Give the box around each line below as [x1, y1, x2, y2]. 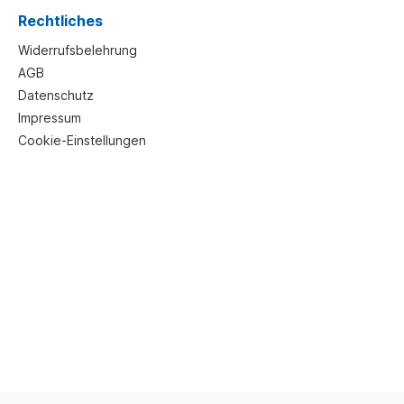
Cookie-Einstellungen [18, 133, 146, 149]
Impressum [18, 110, 81, 126]
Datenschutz [18, 87, 94, 104]
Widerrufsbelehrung [18, 42, 137, 59]
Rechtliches [18, 12, 103, 31]
